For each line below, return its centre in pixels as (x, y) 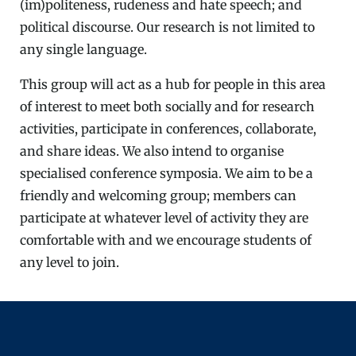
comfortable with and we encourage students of (166, 240)
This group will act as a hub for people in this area (173, 85)
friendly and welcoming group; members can (158, 196)
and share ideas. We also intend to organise (152, 151)
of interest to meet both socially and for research (167, 107)
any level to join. (70, 263)
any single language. (83, 50)
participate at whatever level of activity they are (164, 218)
